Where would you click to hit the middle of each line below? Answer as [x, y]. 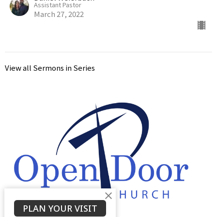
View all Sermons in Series [50, 67]
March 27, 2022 [59, 14]
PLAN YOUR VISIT [60, 208]
